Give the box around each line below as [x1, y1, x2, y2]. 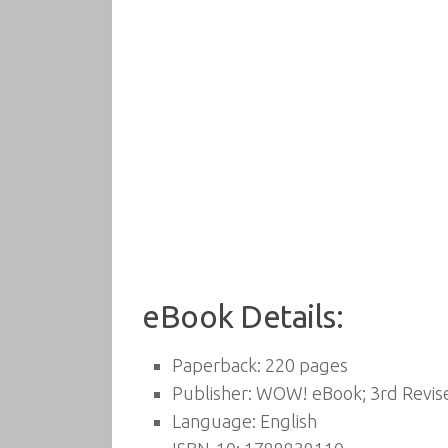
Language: [172, 411, 256, 431]
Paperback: [172, 355, 261, 375]
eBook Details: [142, 299, 343, 334]
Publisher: [172, 383, 252, 403]
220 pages [261, 355, 348, 375]
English [256, 411, 317, 431]
